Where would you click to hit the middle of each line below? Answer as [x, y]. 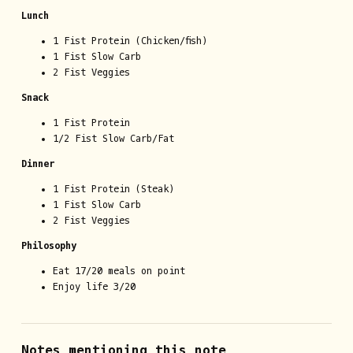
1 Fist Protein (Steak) [113, 189]
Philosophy [48, 245]
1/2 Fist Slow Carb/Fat [113, 138]
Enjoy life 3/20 [94, 286]
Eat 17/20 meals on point [119, 271]
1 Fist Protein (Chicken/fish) [130, 41]
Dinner [37, 163]
